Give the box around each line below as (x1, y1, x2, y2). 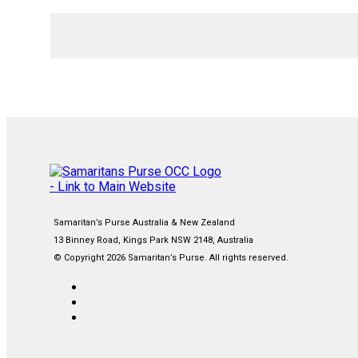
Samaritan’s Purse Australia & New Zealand (54, 217, 235, 229)
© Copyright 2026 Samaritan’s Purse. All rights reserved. (54, 253, 288, 264)
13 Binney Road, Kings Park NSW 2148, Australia (54, 235, 253, 246)
